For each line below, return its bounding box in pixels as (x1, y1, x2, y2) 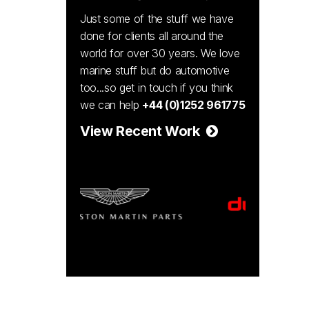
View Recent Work (80, 123, 206, 139)
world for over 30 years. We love (80, 46, 240, 60)
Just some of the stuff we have (80, 12, 234, 26)
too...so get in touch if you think (80, 81, 234, 94)
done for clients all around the (80, 29, 224, 43)
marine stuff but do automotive (80, 63, 230, 77)
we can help (80, 98, 143, 112)
